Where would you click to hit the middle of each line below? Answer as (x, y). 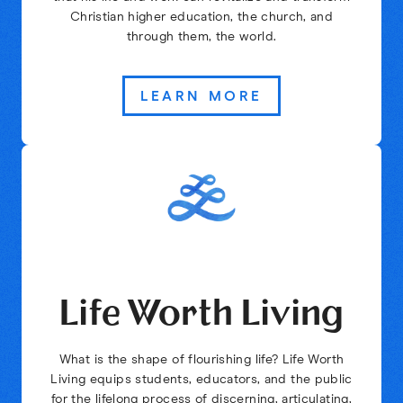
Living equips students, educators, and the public (201, 379)
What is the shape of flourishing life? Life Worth (201, 359)
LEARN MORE (201, 96)
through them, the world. (201, 37)
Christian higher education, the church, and (201, 18)
